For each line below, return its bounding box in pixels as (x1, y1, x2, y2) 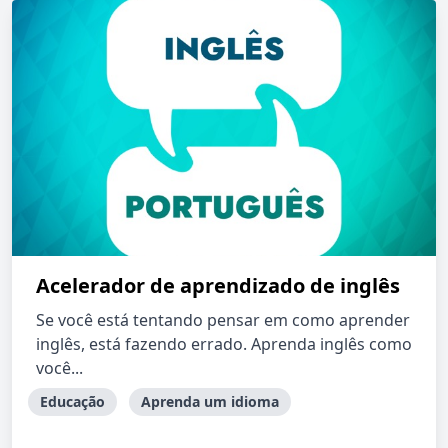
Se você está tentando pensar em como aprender (36, 309, 410, 331)
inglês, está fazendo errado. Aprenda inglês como (36, 333, 412, 355)
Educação (40, 392, 105, 411)
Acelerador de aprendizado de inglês (36, 272, 400, 299)
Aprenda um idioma (141, 392, 279, 411)
